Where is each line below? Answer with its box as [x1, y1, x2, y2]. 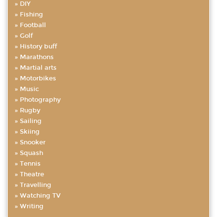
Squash [20, 149, 43, 157]
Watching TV [20, 192, 61, 200]
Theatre [20, 170, 44, 178]
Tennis [20, 160, 41, 168]
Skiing [20, 128, 40, 136]
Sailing [20, 117, 42, 125]
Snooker [20, 139, 46, 146]
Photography [20, 96, 61, 104]
